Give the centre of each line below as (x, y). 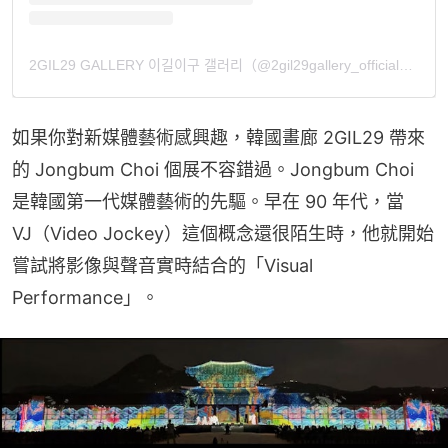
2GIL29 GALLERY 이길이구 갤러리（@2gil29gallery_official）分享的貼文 (406, 64)
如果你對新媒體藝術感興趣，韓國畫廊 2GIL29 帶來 (218, 137)
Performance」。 (85, 297)
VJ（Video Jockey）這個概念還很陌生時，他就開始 (223, 233)
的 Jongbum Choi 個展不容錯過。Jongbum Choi (213, 169)
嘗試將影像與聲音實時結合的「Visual (162, 265)
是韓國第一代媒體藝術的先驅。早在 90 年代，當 (208, 201)
